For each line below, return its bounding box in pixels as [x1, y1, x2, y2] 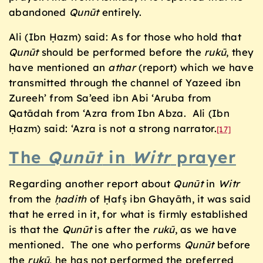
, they [226, 46, 254, 59]
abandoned [9, 5, 70, 18]
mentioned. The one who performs [9, 238, 184, 251]
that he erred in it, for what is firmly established [9, 207, 248, 220]
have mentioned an [9, 61, 109, 74]
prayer [170, 146, 236, 167]
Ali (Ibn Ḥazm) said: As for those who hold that [9, 31, 242, 43]
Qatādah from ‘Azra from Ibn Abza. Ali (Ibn [9, 107, 230, 120]
